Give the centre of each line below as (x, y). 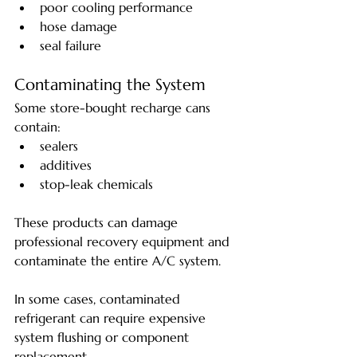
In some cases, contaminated (99, 298)
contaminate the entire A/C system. (118, 260)
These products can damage (98, 222)
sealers (59, 145)
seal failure (71, 45)
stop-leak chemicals (96, 184)
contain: (37, 126)
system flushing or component (104, 337)
